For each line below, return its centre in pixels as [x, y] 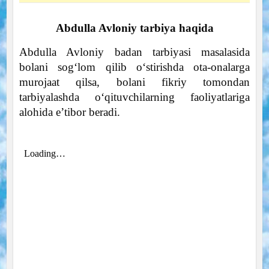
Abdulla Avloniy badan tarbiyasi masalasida [134, 52]
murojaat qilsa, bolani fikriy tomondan [134, 82]
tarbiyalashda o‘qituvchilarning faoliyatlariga [134, 97]
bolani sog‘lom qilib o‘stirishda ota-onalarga [134, 67]
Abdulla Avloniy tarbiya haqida [134, 28]
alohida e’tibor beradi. [69, 112]
